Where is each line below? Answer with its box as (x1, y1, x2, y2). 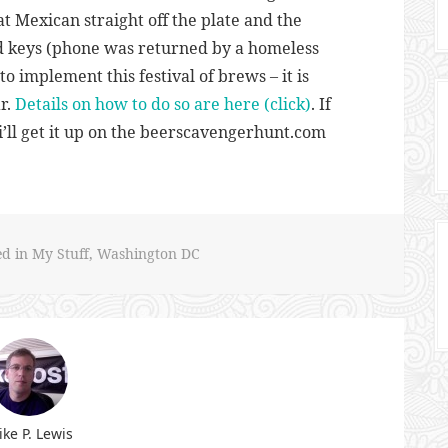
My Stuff (31, 244, 89, 263)
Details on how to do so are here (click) (15, 93, 311, 115)
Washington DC (96, 244, 200, 263)
